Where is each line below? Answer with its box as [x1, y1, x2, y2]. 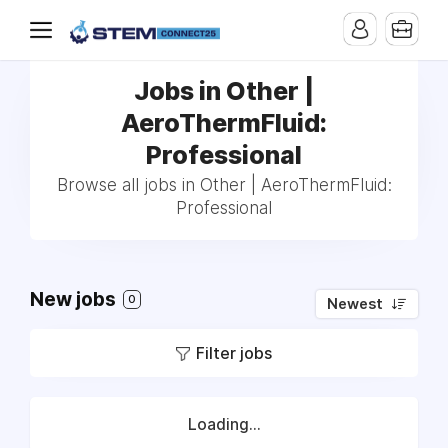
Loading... [187, 415, 261, 434]
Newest [327, 295, 383, 313]
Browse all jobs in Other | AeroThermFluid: [56, 175, 392, 195]
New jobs [30, 288, 120, 311]
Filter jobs [196, 343, 272, 363]
